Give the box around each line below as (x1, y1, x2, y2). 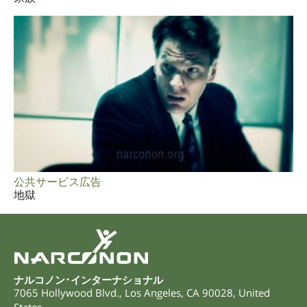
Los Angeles (125, 285, 181, 299)
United (238, 285, 270, 299)
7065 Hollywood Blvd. (14, 285, 119, 299)
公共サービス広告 (14, 174, 101, 190)
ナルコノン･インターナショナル (14, 272, 163, 286)
